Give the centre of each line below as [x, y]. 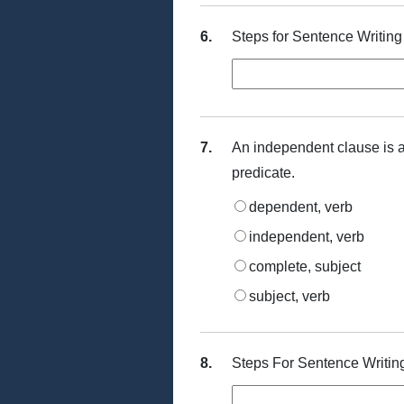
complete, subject [305, 266]
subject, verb [289, 296]
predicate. [263, 173]
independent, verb [307, 237]
